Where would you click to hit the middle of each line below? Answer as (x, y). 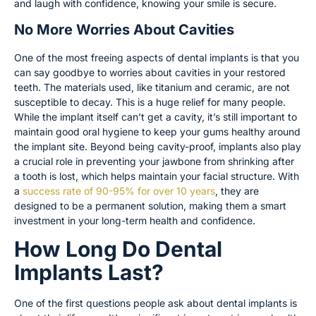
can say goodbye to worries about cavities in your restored (150, 73)
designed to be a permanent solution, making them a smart (150, 206)
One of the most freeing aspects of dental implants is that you (157, 58)
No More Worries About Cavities (124, 30)
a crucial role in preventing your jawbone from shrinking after (154, 162)
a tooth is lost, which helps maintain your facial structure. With (157, 176)
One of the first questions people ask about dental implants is (156, 303)
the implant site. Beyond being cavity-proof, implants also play (158, 147)
